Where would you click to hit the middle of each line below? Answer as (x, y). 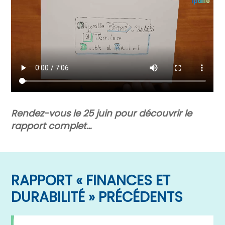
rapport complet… (51, 126)
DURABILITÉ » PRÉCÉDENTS (97, 197)
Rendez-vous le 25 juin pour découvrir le (102, 113)
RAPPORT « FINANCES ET (91, 180)
